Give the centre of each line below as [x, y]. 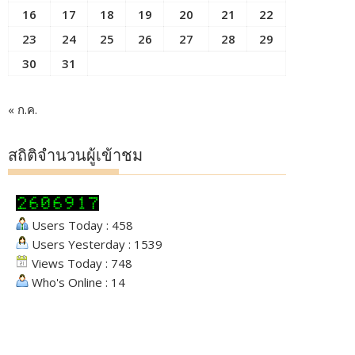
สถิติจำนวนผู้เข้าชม [75, 155]
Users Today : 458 [81, 225]
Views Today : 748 [80, 263]
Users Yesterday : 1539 [95, 244]
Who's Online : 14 [77, 282]
